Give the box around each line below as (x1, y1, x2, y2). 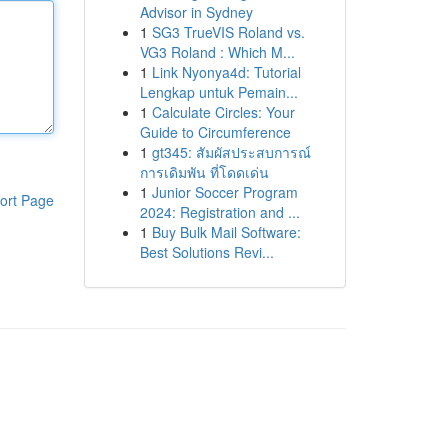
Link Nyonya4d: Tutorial (151, 62, 301, 82)
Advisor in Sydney (139, 2, 253, 22)
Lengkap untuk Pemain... (139, 82, 298, 102)
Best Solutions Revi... (139, 242, 274, 262)
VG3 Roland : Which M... (139, 42, 295, 62)
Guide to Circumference (139, 122, 291, 142)
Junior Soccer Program (151, 182, 298, 202)
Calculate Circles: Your (151, 102, 295, 122)
